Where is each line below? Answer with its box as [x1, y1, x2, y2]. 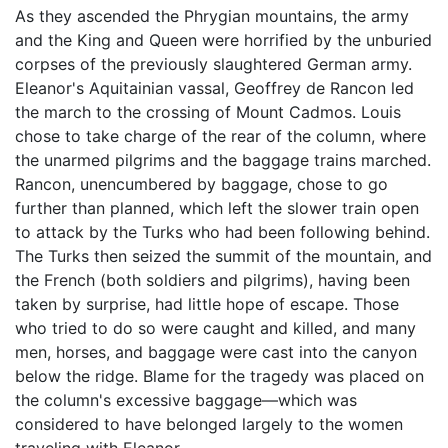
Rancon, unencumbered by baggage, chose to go [15, 173, 388, 194]
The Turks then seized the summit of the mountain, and [15, 245, 432, 266]
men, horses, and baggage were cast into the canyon [15, 341, 417, 362]
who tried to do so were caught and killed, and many [15, 317, 416, 338]
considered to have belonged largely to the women [15, 413, 403, 434]
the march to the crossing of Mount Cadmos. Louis [15, 101, 401, 122]
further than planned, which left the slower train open [15, 197, 419, 218]
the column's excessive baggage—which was [15, 389, 357, 410]
